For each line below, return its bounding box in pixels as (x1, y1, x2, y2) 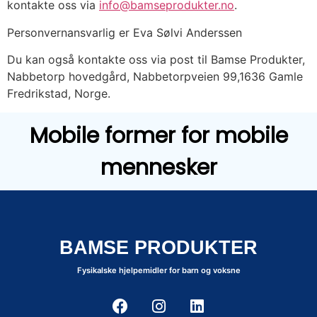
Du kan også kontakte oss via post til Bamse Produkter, (7, 52, 305, 67)
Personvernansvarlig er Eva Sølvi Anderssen (7, 25, 242, 40)
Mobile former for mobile (29, 120, 288, 151)
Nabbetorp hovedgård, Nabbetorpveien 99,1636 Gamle (7, 69, 303, 84)
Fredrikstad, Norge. (7, 86, 110, 101)
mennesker (100, 151, 217, 183)
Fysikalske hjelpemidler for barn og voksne (76, 265, 241, 275)
